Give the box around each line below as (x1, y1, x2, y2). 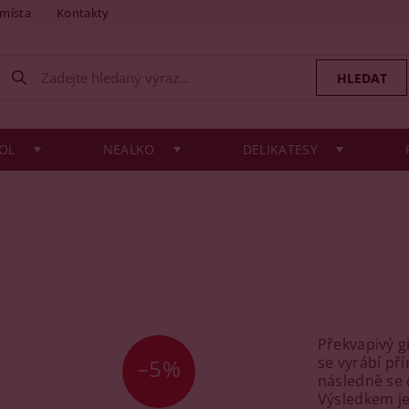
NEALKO (102, 141, 155, 158)
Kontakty (57, 5, 110, 21)
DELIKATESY (242, 141, 318, 158)
